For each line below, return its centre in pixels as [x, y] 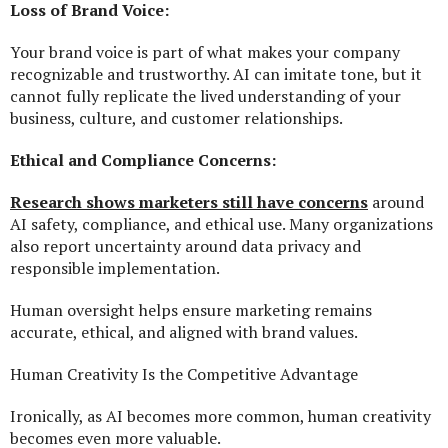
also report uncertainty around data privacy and [185, 246]
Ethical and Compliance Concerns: [145, 160]
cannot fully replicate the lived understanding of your [205, 96]
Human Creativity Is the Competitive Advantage [184, 374]
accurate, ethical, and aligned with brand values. [184, 332]
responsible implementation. [115, 268]
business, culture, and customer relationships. [176, 118]
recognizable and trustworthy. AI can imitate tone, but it [216, 74]
